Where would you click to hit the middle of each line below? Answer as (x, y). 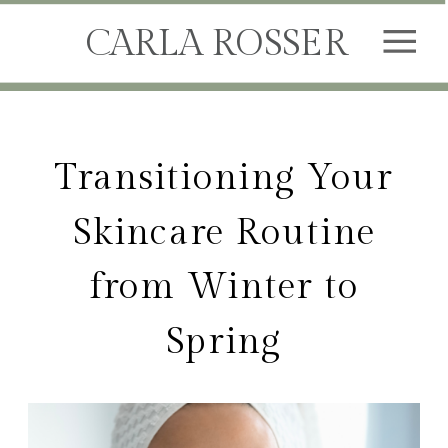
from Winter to (224, 287)
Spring (224, 341)
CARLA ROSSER (216, 43)
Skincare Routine (224, 232)
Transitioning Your (224, 178)
